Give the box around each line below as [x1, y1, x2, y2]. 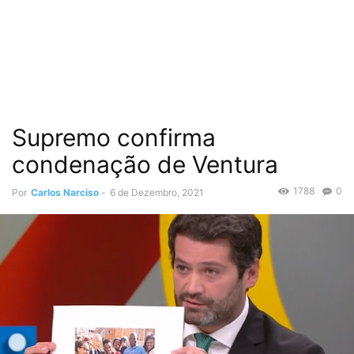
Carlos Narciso [31, 186, 99, 198]
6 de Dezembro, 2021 [110, 186, 204, 198]
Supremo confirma [12, 123, 216, 152]
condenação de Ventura [12, 150, 278, 179]
